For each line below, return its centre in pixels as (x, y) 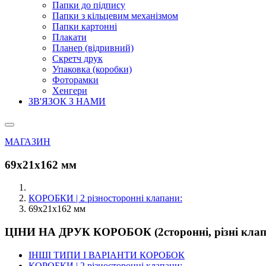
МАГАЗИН (28, 142)
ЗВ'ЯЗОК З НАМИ (67, 101)
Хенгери (70, 91)
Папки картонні (85, 26)
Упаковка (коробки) (92, 69)
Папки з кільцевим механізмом (115, 16)
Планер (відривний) (93, 48)
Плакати (69, 37)
